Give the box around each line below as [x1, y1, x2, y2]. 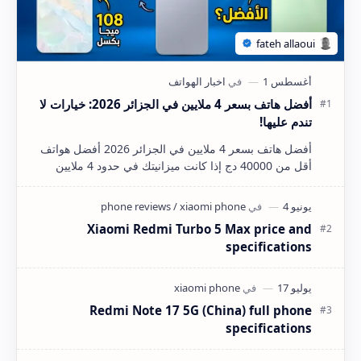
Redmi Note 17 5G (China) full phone [89, 301, 312, 318]
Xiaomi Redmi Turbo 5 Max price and [87, 220, 312, 237]
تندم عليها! [259, 113, 312, 130]
